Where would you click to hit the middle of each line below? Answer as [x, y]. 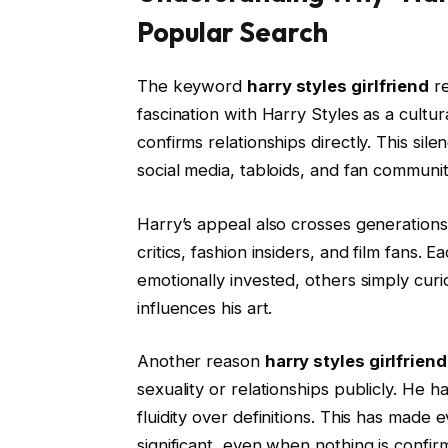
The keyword [191, 86]
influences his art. [204, 307]
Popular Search [232, 31]
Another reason [200, 361]
